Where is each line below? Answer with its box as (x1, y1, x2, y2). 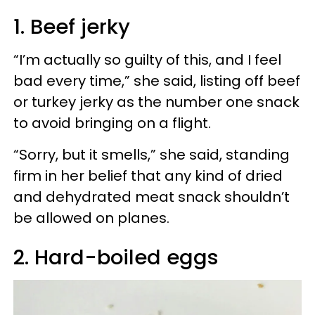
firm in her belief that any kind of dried (13, 166, 283, 186)
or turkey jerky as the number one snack (13, 92, 300, 112)
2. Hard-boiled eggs (13, 243, 219, 271)
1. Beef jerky (13, 13, 130, 41)
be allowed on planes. (13, 208, 169, 228)
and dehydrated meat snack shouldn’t (13, 187, 290, 207)
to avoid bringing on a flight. (13, 113, 211, 133)
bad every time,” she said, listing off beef (13, 71, 300, 91)
